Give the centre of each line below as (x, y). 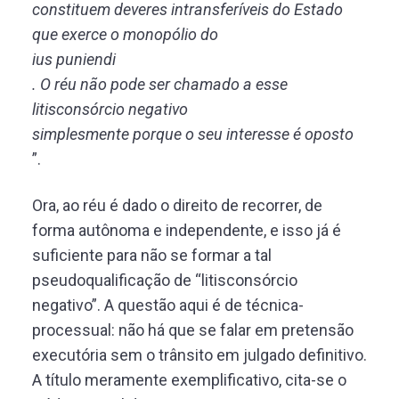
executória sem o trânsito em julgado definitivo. (199, 355)
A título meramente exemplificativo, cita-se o (191, 380)
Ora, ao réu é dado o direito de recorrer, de (177, 205)
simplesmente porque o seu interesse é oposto (193, 134)
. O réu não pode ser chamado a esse (160, 84)
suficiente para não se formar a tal (152, 255)
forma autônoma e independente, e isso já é (187, 230)
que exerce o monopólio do (125, 34)
